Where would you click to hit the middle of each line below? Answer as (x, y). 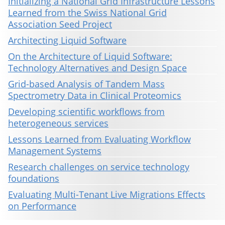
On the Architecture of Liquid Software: (90, 57)
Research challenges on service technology (99, 167)
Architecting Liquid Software (67, 40)
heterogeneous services (58, 123)
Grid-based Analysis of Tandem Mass (86, 84)
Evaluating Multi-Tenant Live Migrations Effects (107, 195)
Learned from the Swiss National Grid (87, 13)
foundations (34, 179)
